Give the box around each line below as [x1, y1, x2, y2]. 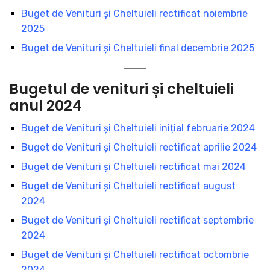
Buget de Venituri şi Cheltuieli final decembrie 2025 [21, 42, 254, 54]
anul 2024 [9, 95, 82, 116]
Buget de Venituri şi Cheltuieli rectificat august [21, 180, 236, 192]
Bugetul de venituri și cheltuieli [9, 78, 234, 99]
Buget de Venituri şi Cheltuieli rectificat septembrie [21, 214, 254, 226]
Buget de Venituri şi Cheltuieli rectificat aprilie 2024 [21, 141, 257, 153]
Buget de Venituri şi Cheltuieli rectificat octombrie [21, 248, 249, 260]
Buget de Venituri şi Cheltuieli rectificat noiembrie [21, 7, 248, 19]
